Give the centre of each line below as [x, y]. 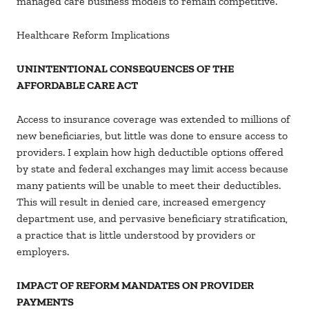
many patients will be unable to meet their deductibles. [149, 186]
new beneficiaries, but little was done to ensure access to [152, 136]
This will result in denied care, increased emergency [141, 202]
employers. [44, 252]
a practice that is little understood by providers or [136, 235]
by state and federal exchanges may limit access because [152, 169]
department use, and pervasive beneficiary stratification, [152, 219]
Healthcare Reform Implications [93, 35]
